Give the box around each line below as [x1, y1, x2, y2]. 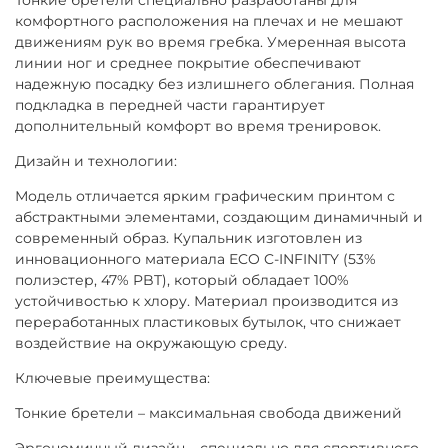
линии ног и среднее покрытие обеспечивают [15, 53, 361, 72]
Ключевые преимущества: [15, 368, 210, 387]
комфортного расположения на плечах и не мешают [15, 11, 403, 30]
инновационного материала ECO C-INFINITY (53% [15, 249, 376, 268]
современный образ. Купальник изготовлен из [15, 228, 362, 247]
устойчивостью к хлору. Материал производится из [15, 291, 398, 310]
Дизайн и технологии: [15, 151, 177, 170]
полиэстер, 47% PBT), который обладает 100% [15, 270, 349, 289]
